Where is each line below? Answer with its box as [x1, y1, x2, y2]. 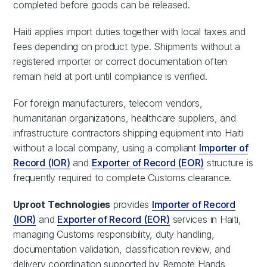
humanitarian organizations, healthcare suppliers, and [13, 112, 236, 125]
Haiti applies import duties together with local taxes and [13, 26, 246, 38]
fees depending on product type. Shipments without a [13, 41, 240, 53]
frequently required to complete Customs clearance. [13, 172, 232, 184]
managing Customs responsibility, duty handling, [13, 228, 215, 241]
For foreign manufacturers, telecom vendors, [13, 97, 203, 110]
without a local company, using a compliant [13, 142, 199, 154]
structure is [204, 157, 253, 169]
